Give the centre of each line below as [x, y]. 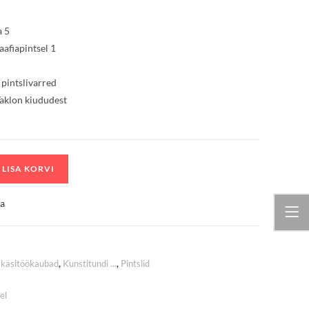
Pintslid [135, 263]
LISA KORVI [28, 169]
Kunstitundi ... [89, 263]
